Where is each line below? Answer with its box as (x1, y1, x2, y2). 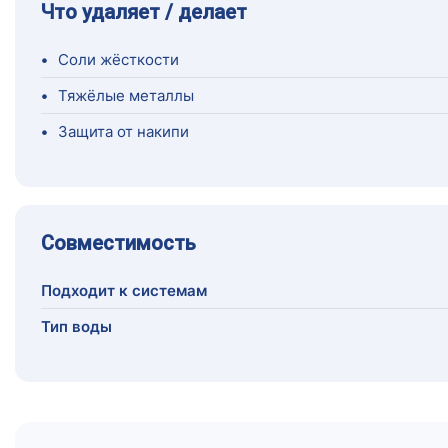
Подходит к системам (41, 281, 207, 301)
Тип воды (41, 317, 112, 337)
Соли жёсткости (58, 50, 179, 70)
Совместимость (41, 231, 196, 256)
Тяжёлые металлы (58, 86, 194, 106)
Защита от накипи (58, 122, 189, 142)
